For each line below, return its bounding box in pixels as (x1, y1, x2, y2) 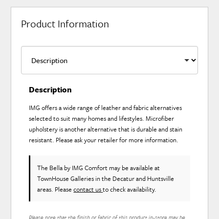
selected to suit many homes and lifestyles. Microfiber (29, 113, 175, 124)
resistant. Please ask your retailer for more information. (29, 135, 179, 145)
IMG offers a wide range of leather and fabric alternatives (29, 103, 182, 113)
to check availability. (103, 184, 157, 195)
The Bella (37, 163, 65, 173)
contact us (73, 184, 103, 195)
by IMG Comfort (64, 163, 108, 173)
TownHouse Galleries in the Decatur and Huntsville (37, 174, 175, 184)
